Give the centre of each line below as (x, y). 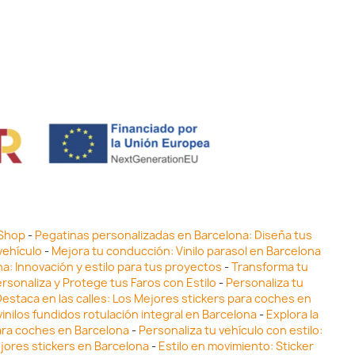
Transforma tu (270, 266)
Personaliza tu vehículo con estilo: (230, 330)
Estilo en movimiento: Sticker (236, 345)
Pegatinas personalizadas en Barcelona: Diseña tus (173, 235)
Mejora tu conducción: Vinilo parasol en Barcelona (186, 250)
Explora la (292, 314)
